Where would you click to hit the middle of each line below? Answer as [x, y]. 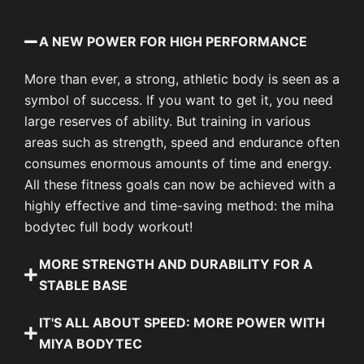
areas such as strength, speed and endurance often [182, 143]
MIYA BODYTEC [91, 344]
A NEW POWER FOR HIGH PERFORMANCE [173, 42]
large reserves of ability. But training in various [167, 121]
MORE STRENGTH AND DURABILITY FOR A [176, 264]
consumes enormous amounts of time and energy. [178, 164]
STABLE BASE [83, 286]
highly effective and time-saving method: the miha [179, 206]
